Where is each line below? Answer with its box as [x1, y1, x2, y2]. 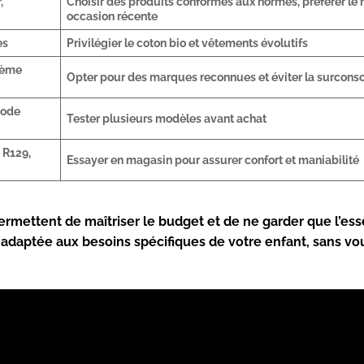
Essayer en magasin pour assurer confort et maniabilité [67, 153, 360, 167]
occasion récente [67, 9, 158, 24]
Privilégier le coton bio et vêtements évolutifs [67, 36, 309, 50]
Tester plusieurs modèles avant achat [67, 111, 267, 126]
